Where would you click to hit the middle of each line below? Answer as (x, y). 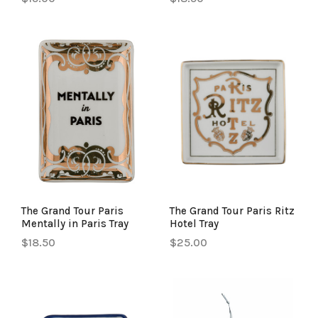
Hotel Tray (194, 223)
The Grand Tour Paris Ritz (232, 210)
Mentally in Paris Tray (75, 223)
